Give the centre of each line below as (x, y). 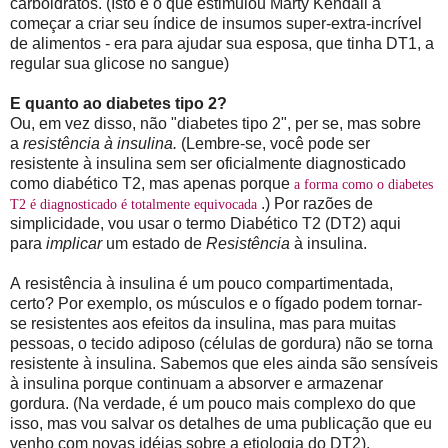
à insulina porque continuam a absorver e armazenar (196, 383)
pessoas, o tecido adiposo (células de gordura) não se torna (221, 343)
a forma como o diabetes (363, 184)
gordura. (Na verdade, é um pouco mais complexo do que (213, 403)
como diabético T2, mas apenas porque (152, 183)
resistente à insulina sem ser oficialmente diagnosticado (208, 163)
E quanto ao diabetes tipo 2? (118, 103)
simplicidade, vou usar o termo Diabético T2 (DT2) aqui (205, 223)
